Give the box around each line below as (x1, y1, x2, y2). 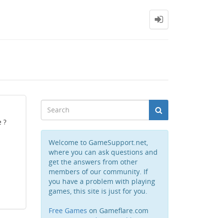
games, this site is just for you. (48, 186, 147, 196)
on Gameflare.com (87, 206, 148, 215)
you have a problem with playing (48, 177, 155, 186)
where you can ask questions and (48, 147, 158, 157)
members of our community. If (48, 167, 148, 176)
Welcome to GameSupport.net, (48, 138, 148, 147)
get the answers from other (48, 157, 138, 166)
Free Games (48, 206, 87, 215)
